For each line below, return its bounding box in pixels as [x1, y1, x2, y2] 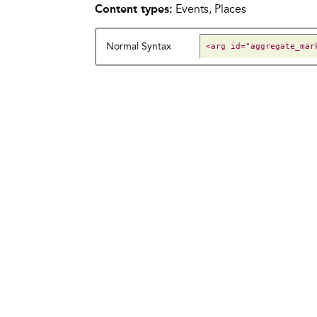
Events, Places [173, 2, 246, 16]
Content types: [95, 2, 173, 16]
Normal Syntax [106, 40, 171, 52]
